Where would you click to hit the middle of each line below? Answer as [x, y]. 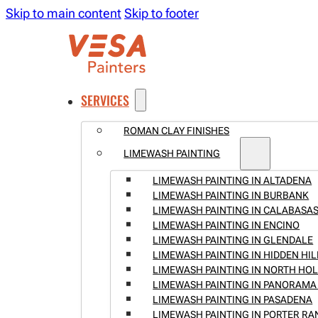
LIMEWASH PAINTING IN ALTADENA [232, 180]
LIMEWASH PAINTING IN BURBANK [231, 195]
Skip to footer [161, 13]
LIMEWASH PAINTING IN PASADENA [233, 299]
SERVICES [105, 100]
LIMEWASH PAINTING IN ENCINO [226, 225]
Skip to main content [64, 13]
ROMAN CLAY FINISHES [177, 130]
